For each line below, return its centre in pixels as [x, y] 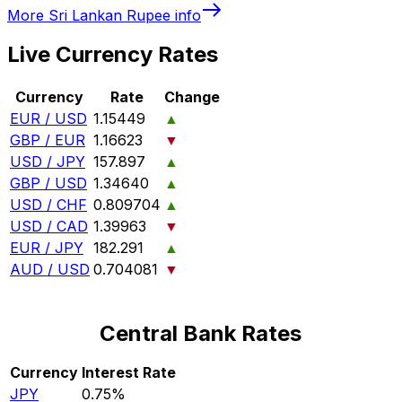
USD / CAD [49, 227]
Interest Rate [129, 373]
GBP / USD [48, 184]
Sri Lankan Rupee [109, 15]
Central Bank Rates [201, 334]
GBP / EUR [48, 140]
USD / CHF [48, 205]
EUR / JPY [47, 248]
